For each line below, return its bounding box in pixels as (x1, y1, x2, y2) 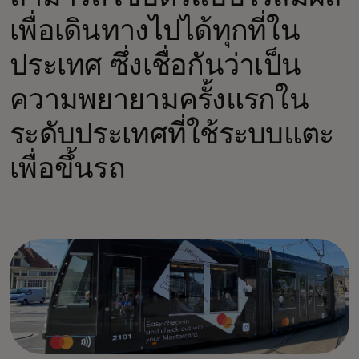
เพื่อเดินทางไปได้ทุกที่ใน (10, 18, 301, 46)
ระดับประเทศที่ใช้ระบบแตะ (10, 121, 334, 150)
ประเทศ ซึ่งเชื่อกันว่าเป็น (10, 52, 301, 81)
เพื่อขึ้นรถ (10, 155, 125, 184)
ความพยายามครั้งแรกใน (10, 87, 309, 115)
